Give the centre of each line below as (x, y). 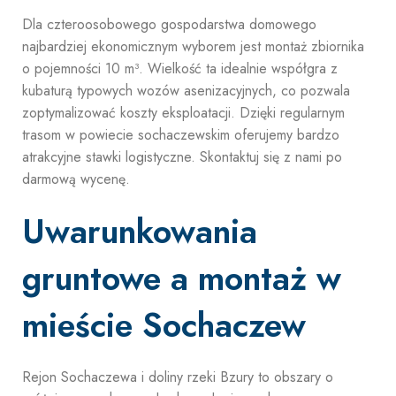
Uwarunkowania (140, 231)
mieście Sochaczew (164, 325)
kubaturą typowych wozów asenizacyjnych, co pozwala (186, 91)
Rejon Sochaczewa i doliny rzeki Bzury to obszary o (178, 377)
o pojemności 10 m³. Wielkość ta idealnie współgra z (180, 69)
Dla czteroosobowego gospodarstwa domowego (169, 24)
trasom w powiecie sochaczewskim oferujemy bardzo (181, 135)
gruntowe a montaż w (182, 278)
